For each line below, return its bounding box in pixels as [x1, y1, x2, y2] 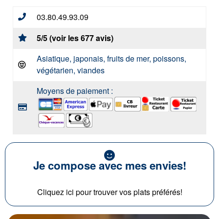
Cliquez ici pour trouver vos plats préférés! [37, 186, 182, 197]
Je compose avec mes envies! [33, 157, 186, 173]
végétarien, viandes [37, 65, 105, 76]
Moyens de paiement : [37, 85, 113, 96]
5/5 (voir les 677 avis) [37, 32, 113, 44]
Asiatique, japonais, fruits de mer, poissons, [37, 53, 186, 64]
